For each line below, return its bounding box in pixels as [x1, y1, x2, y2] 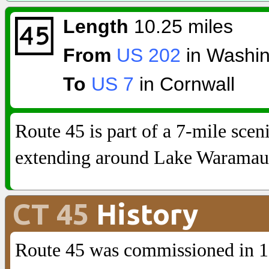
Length [63, 16, 128, 37]
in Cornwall [134, 73, 235, 95]
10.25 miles [128, 16, 233, 37]
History [89, 198, 198, 230]
